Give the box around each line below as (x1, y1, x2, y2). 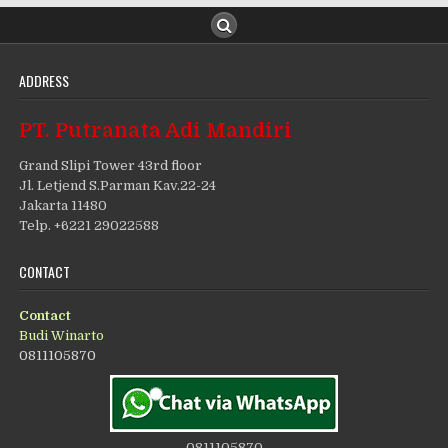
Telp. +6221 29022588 (19, 218, 160, 234)
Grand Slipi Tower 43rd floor (19, 158, 203, 174)
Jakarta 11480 (19, 198, 108, 214)
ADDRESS (19, 70, 70, 92)
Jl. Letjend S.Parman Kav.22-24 (19, 178, 217, 194)
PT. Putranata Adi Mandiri (19, 119, 293, 143)
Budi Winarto (19, 328, 105, 344)
